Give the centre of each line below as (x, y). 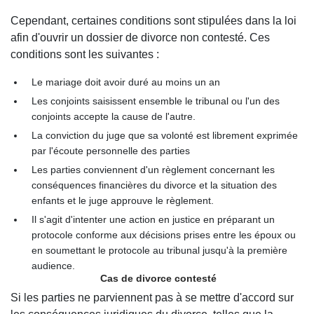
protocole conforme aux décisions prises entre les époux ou (164, 234)
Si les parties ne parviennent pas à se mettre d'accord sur (152, 297)
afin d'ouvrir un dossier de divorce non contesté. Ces (140, 37)
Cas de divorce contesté (157, 278)
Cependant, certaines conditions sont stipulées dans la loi (153, 20)
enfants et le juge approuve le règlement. (123, 200)
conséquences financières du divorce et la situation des (154, 185)
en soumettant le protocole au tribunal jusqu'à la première (159, 250)
